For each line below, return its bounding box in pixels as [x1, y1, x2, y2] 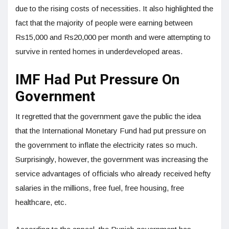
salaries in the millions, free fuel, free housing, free [15, 183, 184, 192]
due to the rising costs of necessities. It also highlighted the [15, 4, 213, 13]
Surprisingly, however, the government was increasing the [15, 154, 208, 164]
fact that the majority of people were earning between [15, 18, 193, 27]
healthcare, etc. [15, 197, 68, 207]
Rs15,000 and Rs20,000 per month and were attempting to [15, 32, 211, 41]
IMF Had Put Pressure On [15, 69, 179, 90]
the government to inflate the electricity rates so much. [15, 140, 197, 149]
